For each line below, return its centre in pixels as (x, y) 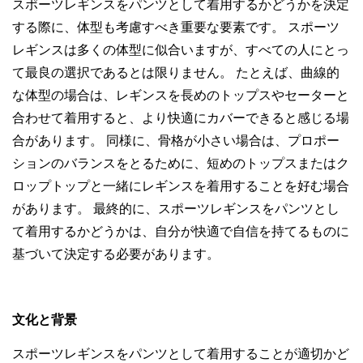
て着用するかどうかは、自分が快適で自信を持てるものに (181, 232)
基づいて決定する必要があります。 (116, 254)
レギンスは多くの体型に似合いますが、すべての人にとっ (181, 50)
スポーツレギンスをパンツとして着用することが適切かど (181, 354)
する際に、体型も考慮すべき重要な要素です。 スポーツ (176, 28)
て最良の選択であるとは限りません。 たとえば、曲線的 (176, 73)
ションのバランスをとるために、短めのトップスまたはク (181, 164)
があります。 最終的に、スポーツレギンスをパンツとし (176, 209)
